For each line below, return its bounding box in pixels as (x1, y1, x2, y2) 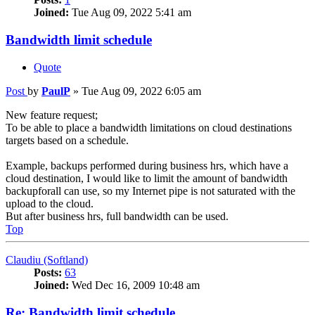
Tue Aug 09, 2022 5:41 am (69, 6, 191, 19)
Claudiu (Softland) (6, 253, 88, 266)
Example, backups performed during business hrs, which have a (6, 159, 288, 172)
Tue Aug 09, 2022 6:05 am (82, 84, 201, 97)
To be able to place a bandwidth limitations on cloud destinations (6, 121, 292, 134)
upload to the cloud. (6, 197, 94, 210)
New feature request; (6, 108, 98, 121)
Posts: (34, 266, 62, 278)
